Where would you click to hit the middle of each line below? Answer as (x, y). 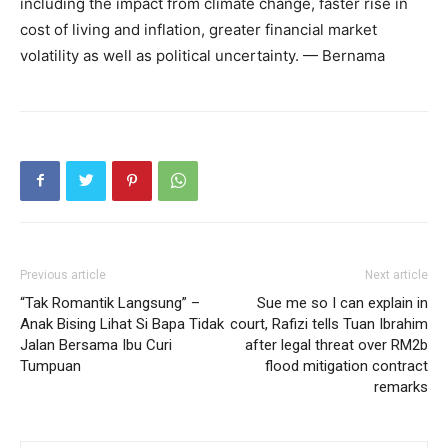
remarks (401, 386)
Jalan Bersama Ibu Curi (96, 344)
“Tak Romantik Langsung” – (110, 302)
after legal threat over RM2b (336, 344)
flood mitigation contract (346, 365)
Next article (396, 274)
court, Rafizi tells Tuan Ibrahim (329, 323)
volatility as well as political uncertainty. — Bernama (202, 55)
